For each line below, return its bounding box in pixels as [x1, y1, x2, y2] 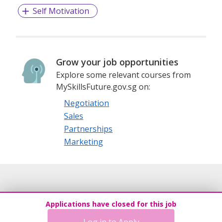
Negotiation [64, 98, 110, 109]
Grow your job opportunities [56, 56, 179, 68]
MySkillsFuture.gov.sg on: [56, 81, 151, 93]
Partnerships [64, 123, 113, 135]
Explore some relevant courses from [56, 69, 191, 81]
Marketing [64, 136, 104, 148]
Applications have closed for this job [46, 199, 176, 209]
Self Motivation [32, 5, 89, 17]
